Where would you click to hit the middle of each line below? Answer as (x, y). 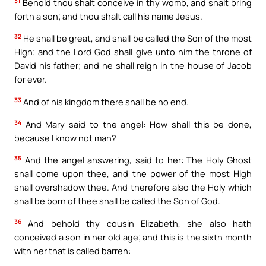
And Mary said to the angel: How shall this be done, (137, 124)
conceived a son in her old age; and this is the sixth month (133, 237)
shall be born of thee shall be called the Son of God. (117, 201)
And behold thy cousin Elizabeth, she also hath (137, 223)
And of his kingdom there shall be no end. (105, 102)
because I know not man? (65, 137)
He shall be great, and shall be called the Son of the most (137, 38)
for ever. (31, 79)
